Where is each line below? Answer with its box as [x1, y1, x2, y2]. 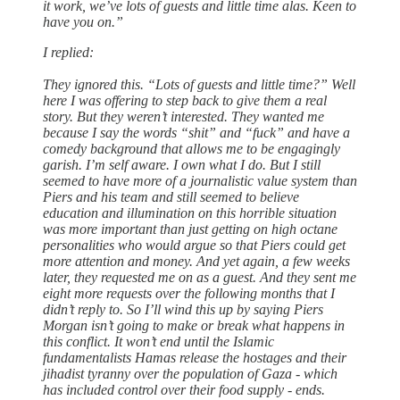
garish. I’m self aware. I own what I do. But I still [43, 157, 321, 173]
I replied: [43, 45, 94, 61]
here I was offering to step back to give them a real [43, 93, 327, 109]
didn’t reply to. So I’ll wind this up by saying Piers [43, 302, 323, 318]
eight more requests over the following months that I [43, 286, 335, 302]
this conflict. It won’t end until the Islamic [43, 334, 274, 350]
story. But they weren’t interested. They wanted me [43, 109, 324, 125]
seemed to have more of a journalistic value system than [43, 173, 357, 189]
